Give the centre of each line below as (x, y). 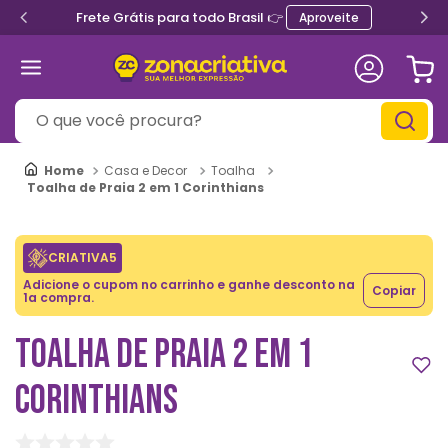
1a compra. (58, 297)
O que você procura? (93, 107)
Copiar (394, 290)
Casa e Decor (145, 170)
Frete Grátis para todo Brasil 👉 (181, 17)
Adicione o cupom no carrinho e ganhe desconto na (189, 284)
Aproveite (329, 17)
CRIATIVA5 (82, 257)
